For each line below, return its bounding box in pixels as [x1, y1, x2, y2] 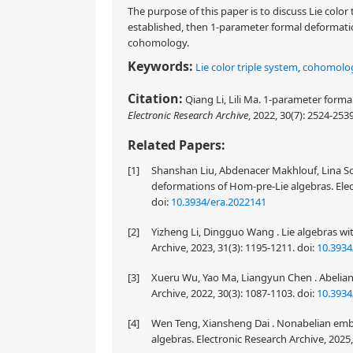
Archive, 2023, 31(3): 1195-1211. [151, 240, 297, 255]
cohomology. [128, 35, 189, 50]
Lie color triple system [195, 60, 298, 74]
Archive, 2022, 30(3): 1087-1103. [151, 286, 297, 300]
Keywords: [128, 58, 193, 75]
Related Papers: [128, 136, 225, 154]
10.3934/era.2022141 [171, 195, 266, 209]
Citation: [128, 90, 183, 107]
